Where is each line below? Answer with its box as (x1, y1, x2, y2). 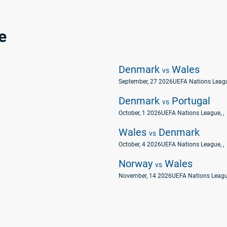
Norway (119, 158, 155, 170)
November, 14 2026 (119, 172, 172, 179)
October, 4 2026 (119, 141, 161, 148)
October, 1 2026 (119, 109, 161, 117)
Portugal (169, 95, 210, 107)
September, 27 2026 (119, 78, 173, 85)
